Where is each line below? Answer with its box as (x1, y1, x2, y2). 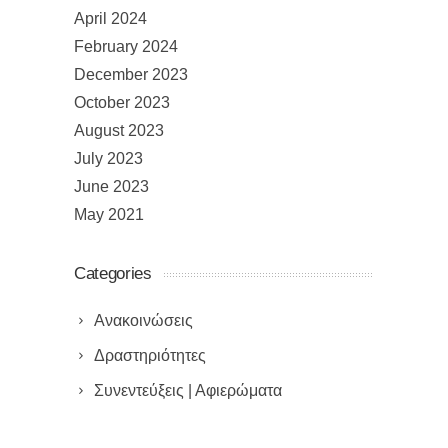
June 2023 (74, 178, 149, 196)
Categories (74, 264, 152, 284)
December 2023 (74, 66, 188, 84)
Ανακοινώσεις (94, 312, 193, 330)
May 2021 (74, 206, 144, 224)
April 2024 (74, 10, 147, 28)
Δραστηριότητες (94, 347, 206, 365)
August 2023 (74, 122, 164, 140)
